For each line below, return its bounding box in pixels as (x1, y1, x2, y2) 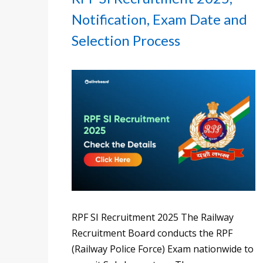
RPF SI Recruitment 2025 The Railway (72, 210, 234, 224)
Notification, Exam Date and (72, 11, 247, 28)
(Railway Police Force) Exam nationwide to (72, 242, 254, 255)
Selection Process (72, 32, 180, 49)
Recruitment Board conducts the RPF (72, 226, 232, 240)
